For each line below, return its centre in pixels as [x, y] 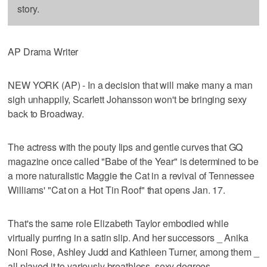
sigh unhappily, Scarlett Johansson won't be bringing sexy [128, 99]
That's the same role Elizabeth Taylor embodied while [119, 223]
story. [28, 8]
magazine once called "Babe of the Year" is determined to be [133, 161]
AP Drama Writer [43, 51]
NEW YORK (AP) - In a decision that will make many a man [130, 85]
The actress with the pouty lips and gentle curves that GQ [125, 147]
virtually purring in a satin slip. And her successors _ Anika [128, 237]
